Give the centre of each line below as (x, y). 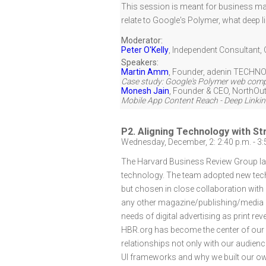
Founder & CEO (201, 91)
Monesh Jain (145, 91)
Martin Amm (145, 72)
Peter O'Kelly (145, 50)
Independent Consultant (216, 50)
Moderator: (142, 40)
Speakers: (140, 62)
